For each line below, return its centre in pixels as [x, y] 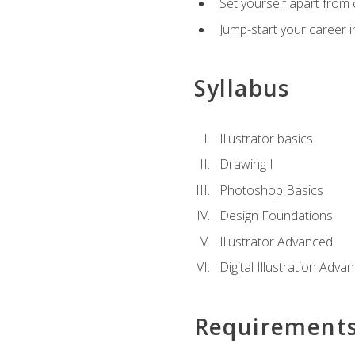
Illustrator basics [266, 138]
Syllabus [242, 88]
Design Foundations [276, 216]
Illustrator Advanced [276, 241]
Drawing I [246, 164]
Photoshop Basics [271, 190]
